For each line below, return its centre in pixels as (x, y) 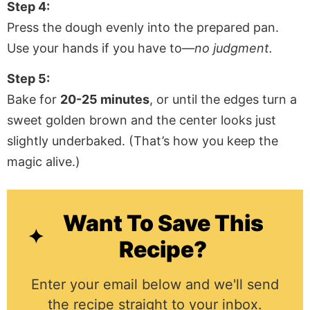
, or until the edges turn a (223, 100)
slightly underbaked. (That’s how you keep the (143, 141)
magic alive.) (44, 162)
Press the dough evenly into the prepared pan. (143, 27)
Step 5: (28, 79)
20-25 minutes (105, 100)
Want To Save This (163, 224)
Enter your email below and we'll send (155, 285)
